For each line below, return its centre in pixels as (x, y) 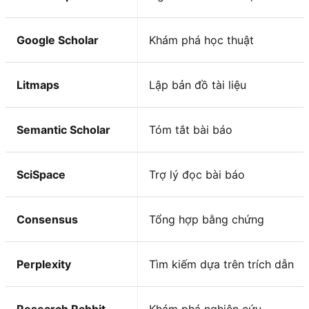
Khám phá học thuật (201, 40)
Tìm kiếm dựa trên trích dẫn (221, 265)
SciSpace (41, 175)
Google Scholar (58, 40)
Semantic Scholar (63, 130)
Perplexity (44, 265)
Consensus (47, 220)
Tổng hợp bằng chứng (207, 220)
